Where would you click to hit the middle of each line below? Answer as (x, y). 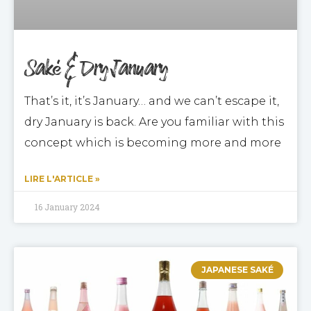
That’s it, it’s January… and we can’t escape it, (152, 101)
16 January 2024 (67, 207)
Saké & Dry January (96, 68)
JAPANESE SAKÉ (237, 270)
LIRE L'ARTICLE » (62, 178)
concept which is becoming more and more (153, 142)
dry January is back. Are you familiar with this (154, 121)
